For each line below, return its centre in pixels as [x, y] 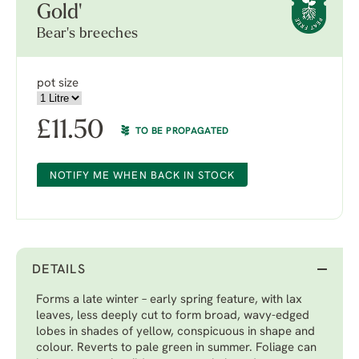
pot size [58, 84]
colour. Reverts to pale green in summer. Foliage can [176, 348]
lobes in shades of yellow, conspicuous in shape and [175, 332]
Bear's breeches [88, 34]
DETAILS [59, 270]
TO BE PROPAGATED [182, 131]
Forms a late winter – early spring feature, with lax [169, 300]
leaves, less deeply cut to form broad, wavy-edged [173, 316]
